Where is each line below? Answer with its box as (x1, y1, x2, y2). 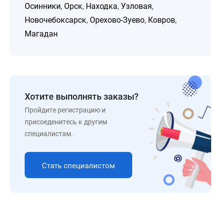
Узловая (121, 1, 152, 11)
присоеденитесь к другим (25, 118, 107, 126)
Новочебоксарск (25, 15, 86, 25)
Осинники (25, 1, 61, 11)
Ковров (148, 15, 175, 25)
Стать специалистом (42, 161, 115, 170)
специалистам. (25, 130, 73, 138)
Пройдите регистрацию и (25, 106, 106, 114)
